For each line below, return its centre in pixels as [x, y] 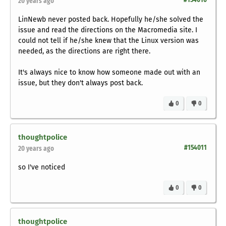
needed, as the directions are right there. [84, 51]
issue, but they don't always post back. [80, 83]
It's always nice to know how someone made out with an [109, 73]
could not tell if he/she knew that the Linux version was [108, 41]
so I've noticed [42, 167]
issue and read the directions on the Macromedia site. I [108, 30]
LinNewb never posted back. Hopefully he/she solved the [111, 20]
